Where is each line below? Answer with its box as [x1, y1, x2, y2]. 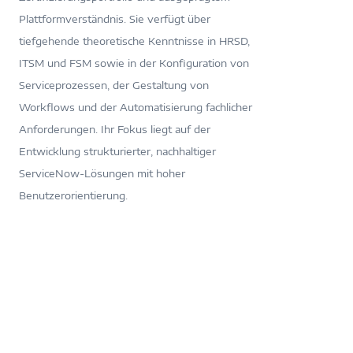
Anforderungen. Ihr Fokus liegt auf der [19, 122, 210, 136]
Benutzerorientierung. [19, 188, 128, 202]
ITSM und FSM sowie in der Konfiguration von [19, 56, 249, 69]
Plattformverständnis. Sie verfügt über [19, 12, 210, 25]
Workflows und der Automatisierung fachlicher [19, 100, 252, 113]
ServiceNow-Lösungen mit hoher [19, 166, 185, 180]
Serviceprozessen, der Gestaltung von [19, 78, 209, 91]
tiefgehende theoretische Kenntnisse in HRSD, [19, 34, 250, 47]
